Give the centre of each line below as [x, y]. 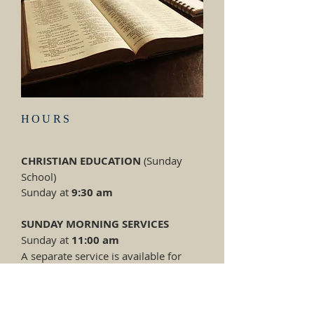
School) [39, 177]
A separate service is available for [101, 256]
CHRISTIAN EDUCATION [81, 161]
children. [42, 271]
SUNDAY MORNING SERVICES [95, 224]
